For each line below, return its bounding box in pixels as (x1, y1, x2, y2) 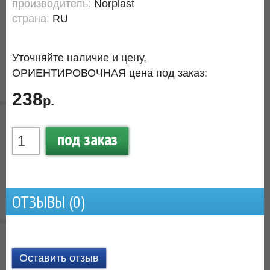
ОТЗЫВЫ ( (12, 190, 73, 213)
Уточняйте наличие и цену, (12, 52, 146, 64)
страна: (12, 13, 52, 25)
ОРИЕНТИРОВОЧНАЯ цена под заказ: (12, 67, 207, 79)
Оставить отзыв (19, 252, 99, 264)
